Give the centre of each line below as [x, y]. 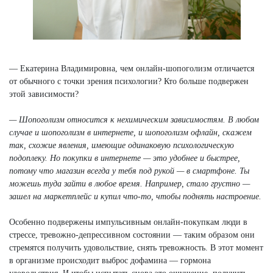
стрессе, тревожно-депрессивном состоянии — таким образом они [132, 235]
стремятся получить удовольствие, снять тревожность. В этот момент [136, 247]
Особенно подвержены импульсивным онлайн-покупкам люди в [128, 222]
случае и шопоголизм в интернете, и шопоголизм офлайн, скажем [130, 132]
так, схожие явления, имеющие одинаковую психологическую [122, 145]
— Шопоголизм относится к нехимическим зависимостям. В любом [134, 119]
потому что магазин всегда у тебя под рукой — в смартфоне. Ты [129, 171]
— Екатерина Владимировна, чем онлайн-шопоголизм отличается [132, 68]
